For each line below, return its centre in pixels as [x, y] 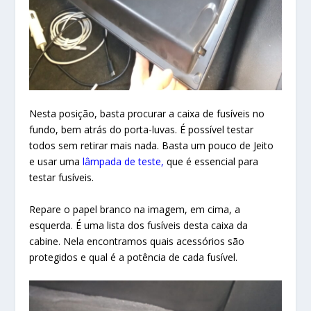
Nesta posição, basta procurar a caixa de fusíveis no [147, 114]
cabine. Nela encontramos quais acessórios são [137, 241]
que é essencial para [213, 162]
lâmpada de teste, [125, 162]
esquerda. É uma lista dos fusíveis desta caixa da [139, 225]
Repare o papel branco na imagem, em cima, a [135, 209]
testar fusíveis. [62, 178]
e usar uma [55, 162]
